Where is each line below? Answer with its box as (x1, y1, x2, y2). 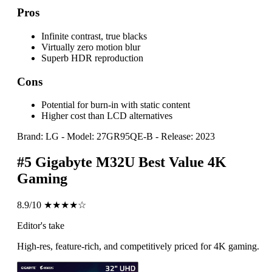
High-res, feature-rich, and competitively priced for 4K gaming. (17, 241, 259, 252)
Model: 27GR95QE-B (67, 131, 153, 142)
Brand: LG (17, 131, 59, 142)
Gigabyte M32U (35, 154, 135, 171)
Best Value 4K (138, 154, 226, 171)
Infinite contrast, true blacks (41, 30, 147, 41)
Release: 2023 (161, 131, 215, 142)
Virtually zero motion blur (41, 41, 140, 52)
